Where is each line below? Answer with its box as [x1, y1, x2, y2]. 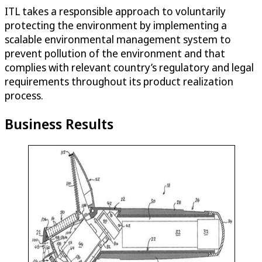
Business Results [5, 114, 113, 134]
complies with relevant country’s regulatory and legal [5, 60, 254, 75]
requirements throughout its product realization [5, 74, 233, 89]
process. [5, 88, 43, 103]
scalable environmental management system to [5, 32, 231, 47]
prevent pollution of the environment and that [5, 46, 225, 61]
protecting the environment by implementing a [5, 18, 227, 33]
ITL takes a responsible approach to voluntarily [5, 4, 226, 19]
